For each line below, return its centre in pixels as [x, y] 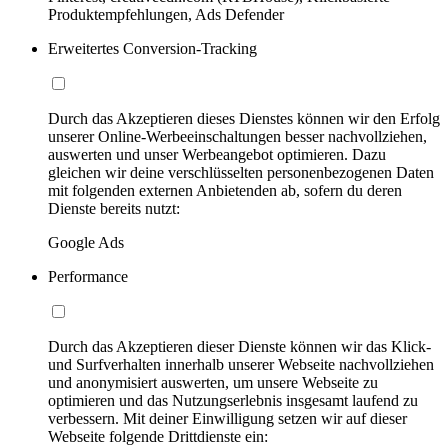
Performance [88, 276]
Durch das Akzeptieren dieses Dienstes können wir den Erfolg [244, 118]
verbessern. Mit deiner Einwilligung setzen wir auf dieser [227, 418]
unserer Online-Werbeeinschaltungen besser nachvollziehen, [237, 136]
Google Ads [86, 242]
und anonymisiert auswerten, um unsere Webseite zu [213, 382]
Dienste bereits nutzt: [114, 208]
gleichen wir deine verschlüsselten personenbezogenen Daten [241, 172]
